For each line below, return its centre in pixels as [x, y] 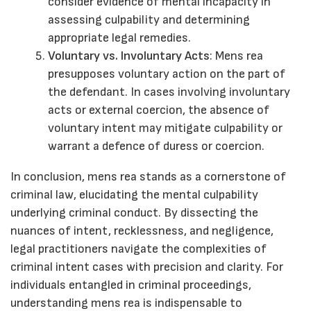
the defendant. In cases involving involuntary [169, 92]
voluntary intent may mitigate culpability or [165, 128]
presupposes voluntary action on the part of [167, 74]
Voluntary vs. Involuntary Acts [129, 56]
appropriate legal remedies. [119, 38]
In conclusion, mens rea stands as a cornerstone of [148, 177]
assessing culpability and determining [149, 20]
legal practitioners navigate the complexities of [138, 249]
